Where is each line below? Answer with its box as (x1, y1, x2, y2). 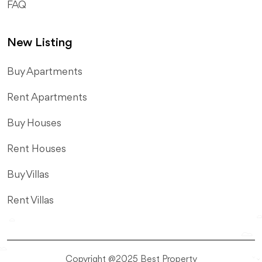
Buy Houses (7, 118, 61, 129)
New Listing (7, 37, 73, 50)
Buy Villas (7, 170, 49, 181)
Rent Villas (7, 195, 54, 206)
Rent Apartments (7, 92, 87, 104)
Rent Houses (7, 144, 66, 155)
